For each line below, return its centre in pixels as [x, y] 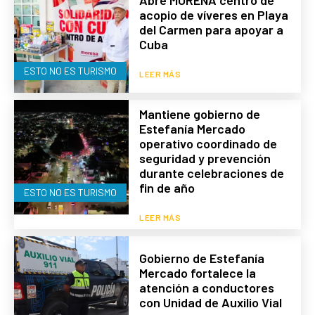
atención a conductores [207, 287]
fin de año [167, 188]
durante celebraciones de [212, 173]
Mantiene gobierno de [200, 114]
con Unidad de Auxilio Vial [211, 302]
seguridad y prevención [205, 159]
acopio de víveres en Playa [214, 14]
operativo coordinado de [208, 144]
